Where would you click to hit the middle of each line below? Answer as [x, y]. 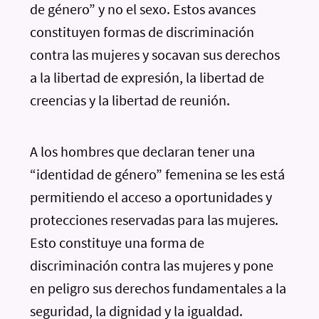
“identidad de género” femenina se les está [158, 174]
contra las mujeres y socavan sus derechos [155, 54]
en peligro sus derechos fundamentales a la [158, 288]
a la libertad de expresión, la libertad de [147, 77]
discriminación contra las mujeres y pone [152, 265]
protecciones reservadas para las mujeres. [155, 220]
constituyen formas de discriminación [142, 32]
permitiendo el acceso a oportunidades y [151, 197]
